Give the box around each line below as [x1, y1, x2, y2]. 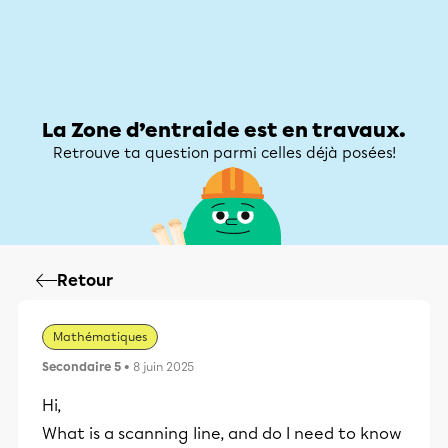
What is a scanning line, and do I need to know [42, 424, 402, 443]
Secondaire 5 [42, 360, 121, 374]
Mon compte [326, 65, 414, 83]
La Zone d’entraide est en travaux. [42, 118, 406, 142]
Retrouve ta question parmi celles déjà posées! [52, 144, 396, 162]
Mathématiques [53, 330, 147, 344]
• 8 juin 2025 [121, 360, 194, 374]
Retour [57, 271, 113, 290]
